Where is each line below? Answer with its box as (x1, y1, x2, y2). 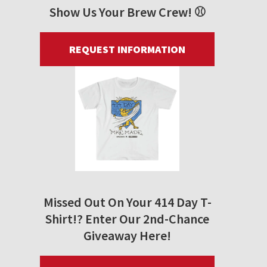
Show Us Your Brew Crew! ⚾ (49, 4, 206, 21)
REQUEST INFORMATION (69, 42, 185, 57)
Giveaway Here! (83, 226, 171, 244)
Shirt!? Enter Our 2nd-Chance (45, 210, 209, 227)
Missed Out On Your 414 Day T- (43, 193, 212, 210)
